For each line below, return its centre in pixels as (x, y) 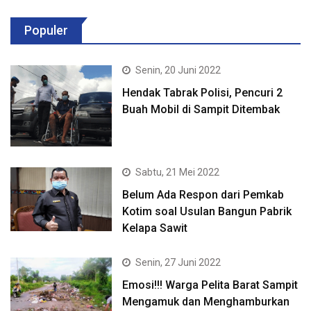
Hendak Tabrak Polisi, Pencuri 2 (203, 93)
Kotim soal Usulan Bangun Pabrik (207, 212)
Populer (46, 31)
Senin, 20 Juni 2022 (178, 70)
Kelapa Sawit (155, 228)
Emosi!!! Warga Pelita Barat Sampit (210, 285)
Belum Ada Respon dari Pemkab (203, 195)
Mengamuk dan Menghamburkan (206, 302)
